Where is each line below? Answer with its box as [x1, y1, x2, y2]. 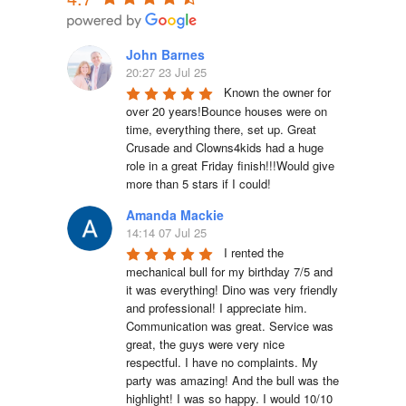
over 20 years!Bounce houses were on [126, 102, 327, 121]
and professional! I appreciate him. [126, 299, 307, 317]
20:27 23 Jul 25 [126, 63, 207, 82]
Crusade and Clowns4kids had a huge [126, 139, 324, 157]
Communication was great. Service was [126, 317, 333, 335]
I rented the [224, 244, 284, 262]
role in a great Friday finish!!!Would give [126, 157, 334, 175]
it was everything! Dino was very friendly [126, 281, 338, 299]
